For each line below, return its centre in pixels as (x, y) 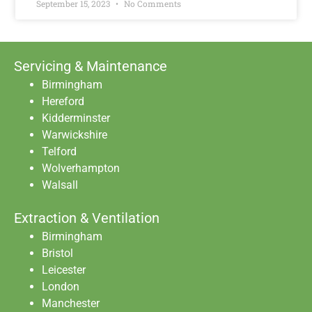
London (61, 287)
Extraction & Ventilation (87, 218)
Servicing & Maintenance (91, 67)
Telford (59, 152)
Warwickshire (75, 135)
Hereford (63, 102)
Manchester (71, 304)
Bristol (57, 253)
